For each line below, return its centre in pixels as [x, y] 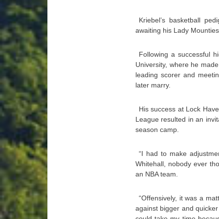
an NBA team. [157, 174]
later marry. [153, 85]
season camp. [157, 130]
